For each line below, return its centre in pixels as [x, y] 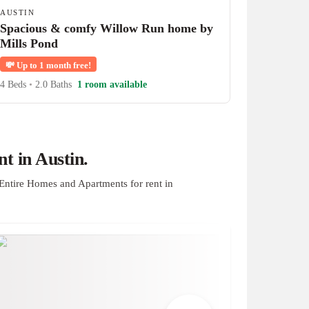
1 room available [112, 84]
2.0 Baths [52, 84]
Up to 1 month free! [53, 65]
